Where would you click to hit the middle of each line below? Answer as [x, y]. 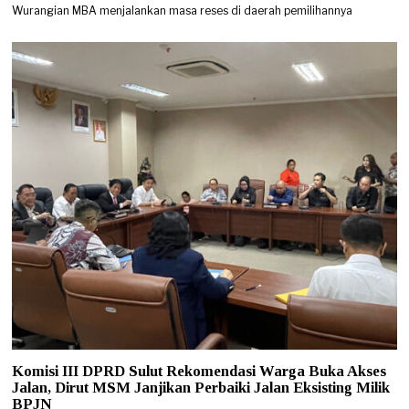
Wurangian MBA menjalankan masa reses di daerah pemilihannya [183, 11]
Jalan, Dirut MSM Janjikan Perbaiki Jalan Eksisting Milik [201, 388]
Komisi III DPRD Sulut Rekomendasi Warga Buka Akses [199, 372]
